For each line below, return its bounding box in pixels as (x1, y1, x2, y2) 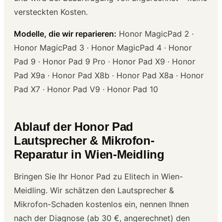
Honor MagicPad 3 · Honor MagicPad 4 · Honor (14, 42, 192, 53)
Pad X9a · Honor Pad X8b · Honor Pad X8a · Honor (14, 70, 204, 80)
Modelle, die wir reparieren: (14, 28, 116, 39)
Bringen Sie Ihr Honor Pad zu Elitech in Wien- (14, 171, 183, 181)
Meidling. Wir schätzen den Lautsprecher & (14, 185, 174, 195)
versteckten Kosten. (14, 6, 88, 17)
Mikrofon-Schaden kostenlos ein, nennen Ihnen (14, 199, 189, 209)
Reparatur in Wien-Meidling (14, 147, 165, 161)
